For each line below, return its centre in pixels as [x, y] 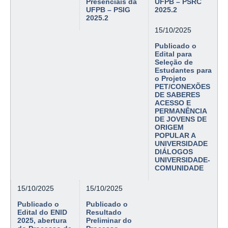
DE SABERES [178, 95]
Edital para [174, 54]
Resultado [104, 212]
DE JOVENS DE [181, 119]
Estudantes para [183, 70]
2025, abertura [42, 221]
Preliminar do [109, 221]
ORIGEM [169, 127]
